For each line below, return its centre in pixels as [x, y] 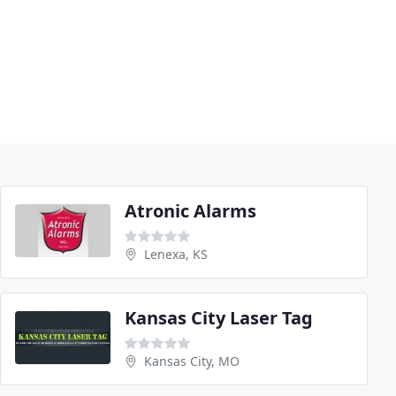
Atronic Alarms [190, 211]
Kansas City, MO [192, 362]
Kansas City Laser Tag [219, 318]
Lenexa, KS [176, 255]
